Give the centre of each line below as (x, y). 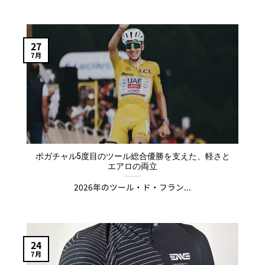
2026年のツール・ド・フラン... (132, 187)
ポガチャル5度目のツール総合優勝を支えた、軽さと (132, 155)
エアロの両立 (132, 165)
